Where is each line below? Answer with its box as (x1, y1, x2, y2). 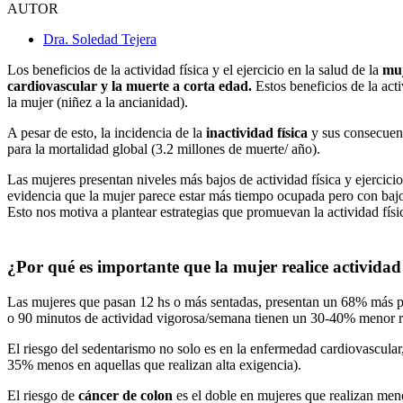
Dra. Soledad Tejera (43, 31, 157, 48)
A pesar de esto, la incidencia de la (7, 125, 206, 141)
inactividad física (206, 125, 311, 141)
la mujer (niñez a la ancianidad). (7, 94, 188, 111)
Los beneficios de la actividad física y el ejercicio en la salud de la (7, 62, 382, 78)
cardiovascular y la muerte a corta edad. (7, 78, 255, 94)
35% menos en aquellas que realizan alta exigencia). (7, 356, 301, 372)
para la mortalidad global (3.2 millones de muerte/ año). (7, 141, 320, 157)
